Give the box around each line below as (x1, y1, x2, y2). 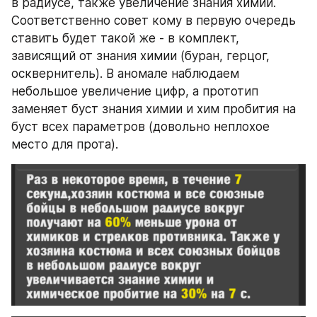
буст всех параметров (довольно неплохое (11, 119, 270, 134)
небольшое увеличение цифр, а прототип (11, 83, 258, 98)
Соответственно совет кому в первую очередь (11, 13, 296, 28)
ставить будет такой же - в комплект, (11, 30, 239, 45)
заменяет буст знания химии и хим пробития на (11, 101, 296, 116)
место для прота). (11, 137, 118, 151)
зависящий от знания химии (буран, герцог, (11, 48, 270, 63)
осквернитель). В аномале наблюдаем (11, 66, 239, 81)
